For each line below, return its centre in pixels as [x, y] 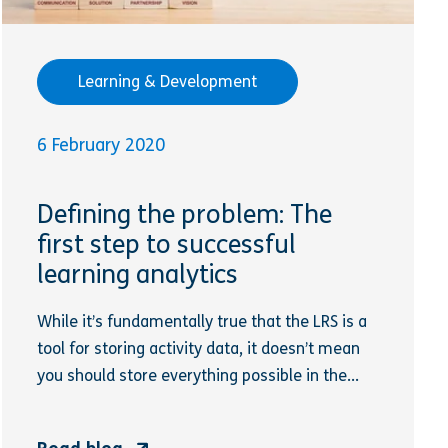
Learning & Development [168, 81]
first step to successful [167, 245]
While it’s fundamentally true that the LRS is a [202, 322]
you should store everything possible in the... [198, 376]
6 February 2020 [101, 144]
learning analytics [138, 275]
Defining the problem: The [185, 215]
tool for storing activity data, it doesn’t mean [199, 349]
